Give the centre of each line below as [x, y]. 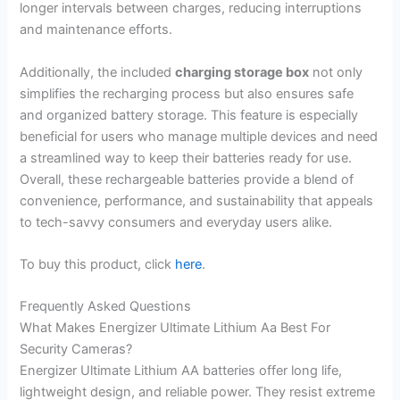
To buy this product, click [98, 265]
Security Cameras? [76, 350]
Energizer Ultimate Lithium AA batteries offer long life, [181, 371]
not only [336, 72]
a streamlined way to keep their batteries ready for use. [186, 158]
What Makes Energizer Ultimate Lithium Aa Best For [175, 328]
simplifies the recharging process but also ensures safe [187, 93]
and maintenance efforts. [96, 30]
